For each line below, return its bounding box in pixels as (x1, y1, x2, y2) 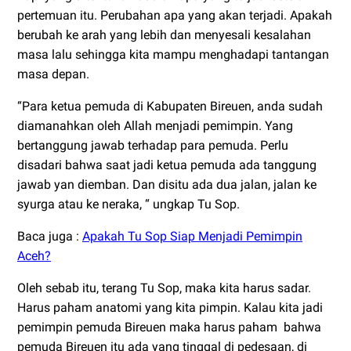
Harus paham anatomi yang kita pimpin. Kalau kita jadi (17, 300, 323, 316)
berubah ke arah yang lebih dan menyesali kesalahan (17, 27, 311, 43)
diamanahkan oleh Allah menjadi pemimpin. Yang (17, 118, 293, 134)
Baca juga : (17, 229, 82, 244)
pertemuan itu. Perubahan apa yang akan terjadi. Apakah (17, 8, 332, 24)
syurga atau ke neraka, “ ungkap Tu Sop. (17, 197, 240, 212)
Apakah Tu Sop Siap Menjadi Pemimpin (82, 229, 302, 244)
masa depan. (17, 67, 89, 82)
